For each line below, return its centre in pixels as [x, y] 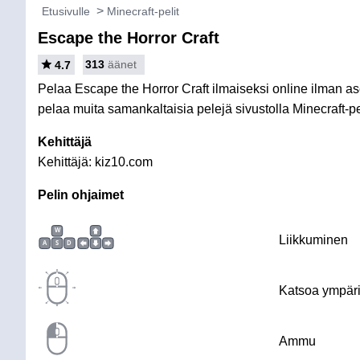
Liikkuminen [313, 240]
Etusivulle [66, 11]
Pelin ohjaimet [81, 195]
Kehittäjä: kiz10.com [95, 162]
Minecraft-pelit [143, 11]
